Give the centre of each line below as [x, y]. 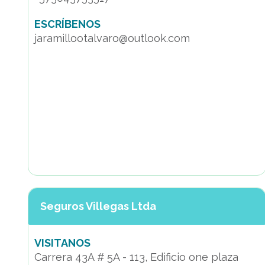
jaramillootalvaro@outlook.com [112, 38]
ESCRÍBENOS [67, 24]
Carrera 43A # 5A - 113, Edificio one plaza [136, 257]
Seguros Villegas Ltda [98, 206]
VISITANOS [62, 243]
